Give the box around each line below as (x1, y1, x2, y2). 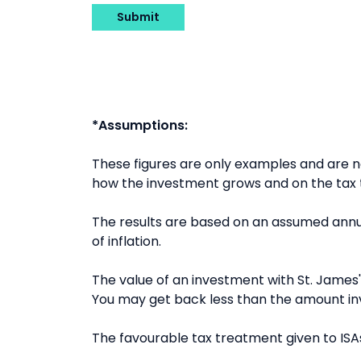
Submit (117, 9, 160, 25)
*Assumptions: (92, 116, 188, 135)
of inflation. (92, 232, 161, 251)
